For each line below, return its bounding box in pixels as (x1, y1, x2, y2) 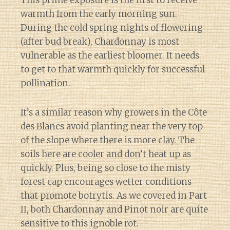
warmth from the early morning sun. (21, 8, 177, 20)
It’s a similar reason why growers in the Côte (21, 106, 207, 118)
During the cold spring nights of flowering (21, 22, 203, 33)
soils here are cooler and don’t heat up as (21, 148, 191, 160)
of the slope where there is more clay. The (21, 134, 195, 146)
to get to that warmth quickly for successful (21, 63, 205, 75)
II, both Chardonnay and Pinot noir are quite (21, 203, 208, 215)
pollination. (21, 77, 70, 89)
